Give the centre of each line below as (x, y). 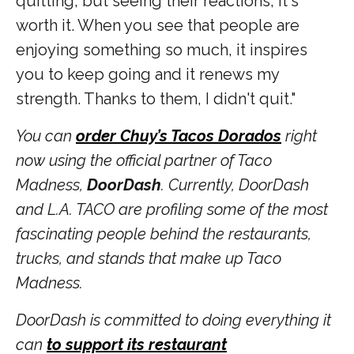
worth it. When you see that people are (158, 25)
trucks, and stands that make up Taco (149, 258)
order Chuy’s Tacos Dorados (179, 136)
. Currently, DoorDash (235, 185)
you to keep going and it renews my (147, 74)
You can (46, 136)
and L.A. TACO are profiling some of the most (172, 209)
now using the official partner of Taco (144, 160)
